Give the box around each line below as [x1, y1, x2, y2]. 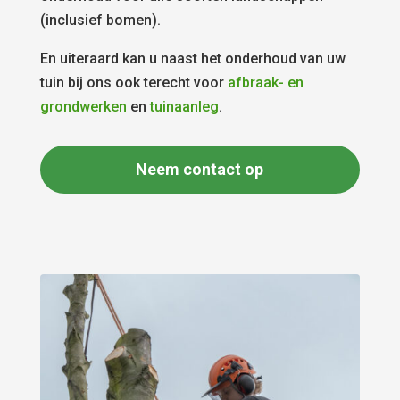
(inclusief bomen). [39, 11, 161, 29]
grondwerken [39, 97, 127, 115]
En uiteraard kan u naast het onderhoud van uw [39, 49, 346, 67]
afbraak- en [227, 73, 304, 91]
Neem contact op [136, 159, 264, 179]
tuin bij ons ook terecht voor [39, 73, 228, 91]
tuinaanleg [149, 97, 219, 115]
